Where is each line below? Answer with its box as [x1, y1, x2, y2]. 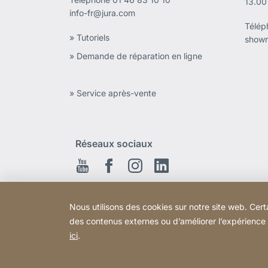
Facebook [116, 162, 156, 173]
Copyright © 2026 [69, 242, 153, 254]
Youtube [90, 162, 123, 173]
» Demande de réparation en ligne [69, 51, 203, 62]
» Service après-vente [69, 88, 157, 99]
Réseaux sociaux [75, 137, 153, 150]
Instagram [142, 162, 182, 173]
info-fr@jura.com [69, 8, 136, 19]
